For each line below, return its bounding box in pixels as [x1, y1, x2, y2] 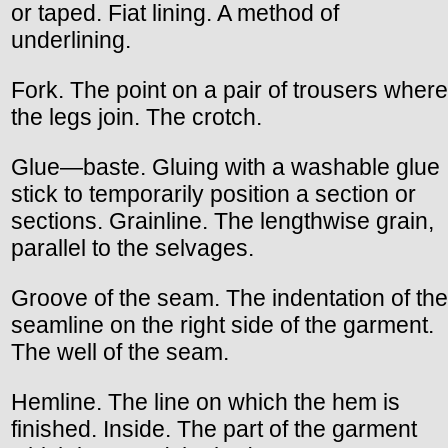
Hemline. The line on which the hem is [11, 388, 400, 415]
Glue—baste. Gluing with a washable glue [11, 153, 440, 180]
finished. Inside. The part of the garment [11, 415, 417, 442]
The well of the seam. [11, 338, 229, 365]
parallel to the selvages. [11, 234, 254, 261]
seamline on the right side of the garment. [11, 311, 434, 338]
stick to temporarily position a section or [11, 180, 416, 207]
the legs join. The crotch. [11, 103, 262, 130]
